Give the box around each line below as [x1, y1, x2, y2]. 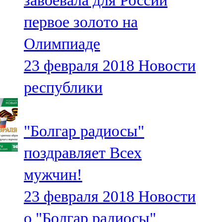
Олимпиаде [24, 35, 100, 53]
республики [24, 78, 103, 97]
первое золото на [24, 13, 138, 31]
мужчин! [24, 166, 82, 184]
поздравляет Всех [24, 144, 142, 162]
